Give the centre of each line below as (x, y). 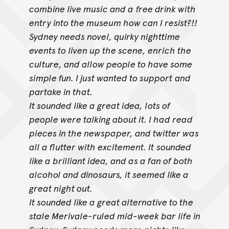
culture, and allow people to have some (110, 64)
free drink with (166, 9)
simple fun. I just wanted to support (100, 78)
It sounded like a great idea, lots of (99, 105)
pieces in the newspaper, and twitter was (114, 133)
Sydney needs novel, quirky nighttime (104, 36)
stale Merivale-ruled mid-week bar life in (114, 216)
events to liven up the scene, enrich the (110, 50)
